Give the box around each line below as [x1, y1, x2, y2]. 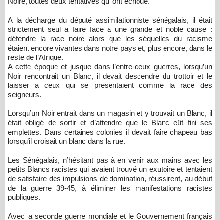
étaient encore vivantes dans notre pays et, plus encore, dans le [8, 44, 212, 52]
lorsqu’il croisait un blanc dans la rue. [8, 137, 127, 145]
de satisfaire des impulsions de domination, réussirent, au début [8, 174, 212, 183]
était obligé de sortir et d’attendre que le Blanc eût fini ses [8, 118, 212, 127]
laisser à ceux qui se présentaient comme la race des [8, 81, 212, 89]
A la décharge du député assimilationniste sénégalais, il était [8, 16, 212, 24]
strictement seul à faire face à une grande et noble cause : [8, 25, 212, 33]
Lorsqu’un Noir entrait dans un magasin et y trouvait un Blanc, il [8, 109, 212, 117]
